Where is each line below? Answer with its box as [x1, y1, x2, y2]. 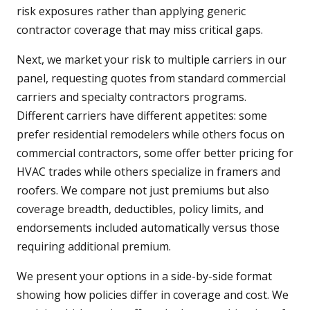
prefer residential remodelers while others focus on [17, 127, 284, 143]
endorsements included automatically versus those [17, 220, 280, 236]
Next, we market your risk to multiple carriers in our [17, 52, 286, 68]
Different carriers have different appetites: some [17, 108, 267, 124]
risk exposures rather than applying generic [17, 3, 246, 19]
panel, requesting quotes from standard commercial [17, 71, 286, 86]
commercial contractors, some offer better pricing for [17, 145, 293, 161]
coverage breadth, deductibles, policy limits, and [17, 201, 264, 217]
